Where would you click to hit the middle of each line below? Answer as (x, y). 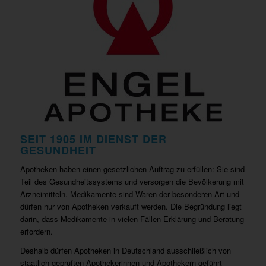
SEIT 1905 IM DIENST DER (93, 139)
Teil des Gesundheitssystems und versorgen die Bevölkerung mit (132, 182)
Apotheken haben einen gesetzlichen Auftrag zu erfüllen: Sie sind (132, 169)
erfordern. (36, 232)
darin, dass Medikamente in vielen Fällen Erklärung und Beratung (132, 219)
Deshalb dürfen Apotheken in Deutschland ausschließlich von (125, 251)
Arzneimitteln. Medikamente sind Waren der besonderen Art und (129, 194)
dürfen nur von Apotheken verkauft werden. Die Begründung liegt (131, 207)
